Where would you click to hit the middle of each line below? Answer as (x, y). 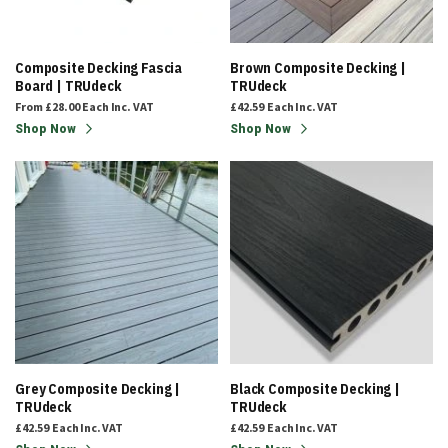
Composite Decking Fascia (99, 68)
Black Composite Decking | (315, 389)
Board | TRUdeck (68, 86)
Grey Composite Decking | (98, 389)
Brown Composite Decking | (318, 68)
